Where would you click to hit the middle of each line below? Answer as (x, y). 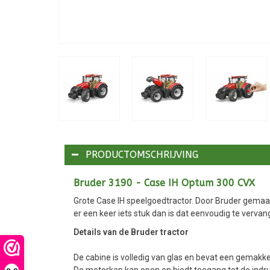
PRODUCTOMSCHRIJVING (142, 154)
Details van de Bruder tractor (131, 232)
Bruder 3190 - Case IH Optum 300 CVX (164, 183)
